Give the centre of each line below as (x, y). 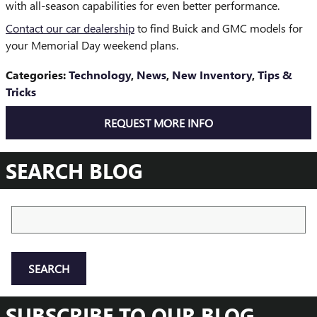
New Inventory (212, 74)
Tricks (21, 91)
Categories (34, 74)
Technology (100, 74)
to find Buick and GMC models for (219, 28)
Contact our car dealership (70, 28)
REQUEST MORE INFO (158, 122)
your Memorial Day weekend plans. (92, 45)
